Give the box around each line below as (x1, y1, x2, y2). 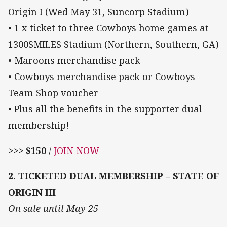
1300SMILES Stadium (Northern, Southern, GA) (8, 37, 219, 50)
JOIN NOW (54, 144, 99, 157)
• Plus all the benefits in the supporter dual (8, 102, 202, 115)
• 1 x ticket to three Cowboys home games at (8, 21, 209, 34)
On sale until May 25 (8, 202, 98, 215)
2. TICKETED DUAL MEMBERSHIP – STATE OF (8, 170, 219, 182)
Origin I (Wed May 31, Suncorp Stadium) (8, 5, 189, 18)
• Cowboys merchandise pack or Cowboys (8, 70, 195, 83)
